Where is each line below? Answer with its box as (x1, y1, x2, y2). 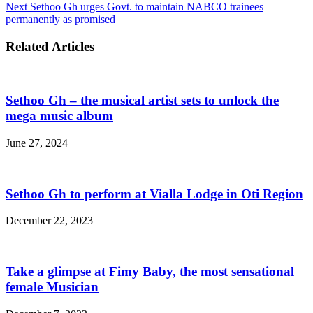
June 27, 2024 (6, 136, 68, 149)
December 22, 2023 (6, 214, 93, 227)
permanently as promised (6, 13, 115, 26)
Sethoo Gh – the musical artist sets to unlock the (6, 93, 279, 108)
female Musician (6, 279, 99, 295)
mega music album (6, 108, 113, 124)
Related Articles (6, 38, 94, 54)
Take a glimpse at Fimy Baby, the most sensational (6, 264, 294, 279)
